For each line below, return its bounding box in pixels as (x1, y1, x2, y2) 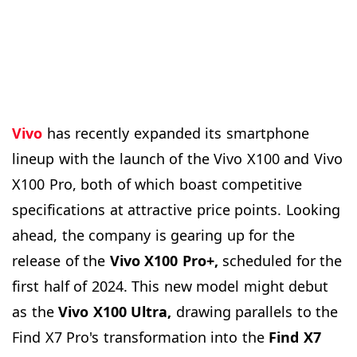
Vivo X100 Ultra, (58, 301, 171, 321)
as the (12, 301, 58, 321)
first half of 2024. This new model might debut (12, 276, 328, 296)
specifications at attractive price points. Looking (12, 199, 340, 219)
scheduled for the (218, 250, 342, 270)
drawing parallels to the (171, 301, 338, 321)
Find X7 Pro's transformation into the (12, 327, 269, 347)
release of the (12, 250, 110, 270)
